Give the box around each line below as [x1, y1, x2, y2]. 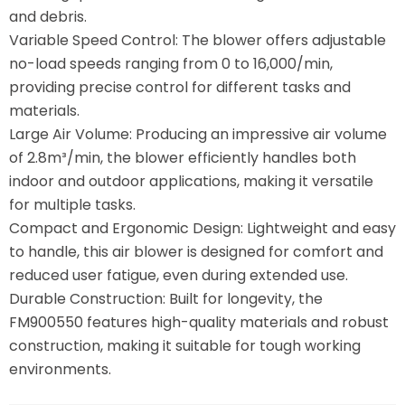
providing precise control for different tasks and [9, 77, 351, 98]
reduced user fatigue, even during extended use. [9, 265, 348, 286]
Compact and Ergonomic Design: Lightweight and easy [9, 218, 396, 239]
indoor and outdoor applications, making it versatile [9, 171, 373, 192]
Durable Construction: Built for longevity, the [9, 288, 323, 309]
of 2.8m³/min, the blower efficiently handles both [9, 147, 356, 168]
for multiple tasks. [9, 194, 136, 215]
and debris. [9, 6, 87, 27]
